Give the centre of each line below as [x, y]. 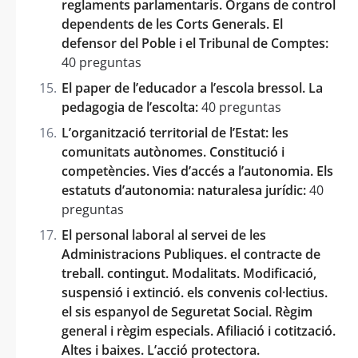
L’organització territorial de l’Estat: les [175, 132]
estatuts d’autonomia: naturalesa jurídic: [184, 190]
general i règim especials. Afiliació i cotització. [199, 330]
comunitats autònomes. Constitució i [173, 151]
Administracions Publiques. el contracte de [191, 254]
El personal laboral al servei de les [164, 235]
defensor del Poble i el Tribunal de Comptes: [195, 43]
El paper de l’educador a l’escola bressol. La [192, 88]
